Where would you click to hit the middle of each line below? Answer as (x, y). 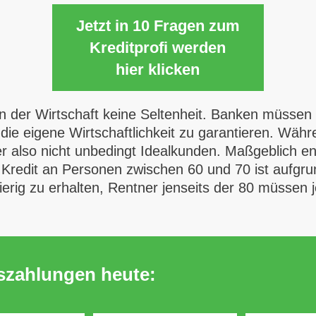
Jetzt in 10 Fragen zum (158, 26)
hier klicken (158, 69)
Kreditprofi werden (158, 48)
